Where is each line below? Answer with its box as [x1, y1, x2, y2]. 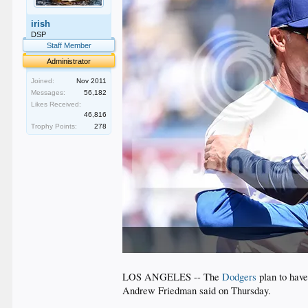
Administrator [47, 57, 91, 65]
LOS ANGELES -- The [122, 270, 223, 283]
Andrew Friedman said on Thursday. [122, 284, 272, 297]
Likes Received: [31, 100, 82, 108]
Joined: [31, 77, 55, 85]
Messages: [31, 89, 66, 96]
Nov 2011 [76, 77, 107, 85]
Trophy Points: [31, 122, 78, 130]
